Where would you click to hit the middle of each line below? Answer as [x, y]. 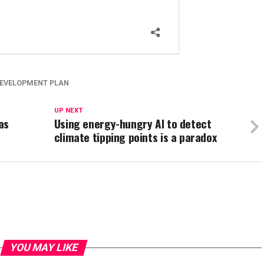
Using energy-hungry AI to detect [133, 123]
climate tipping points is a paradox [135, 137]
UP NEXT [68, 110]
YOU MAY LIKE [44, 247]
